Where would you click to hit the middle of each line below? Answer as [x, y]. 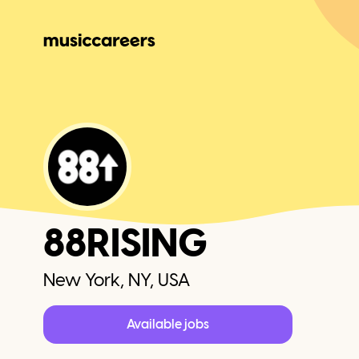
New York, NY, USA [117, 280]
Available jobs [168, 324]
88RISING [125, 243]
